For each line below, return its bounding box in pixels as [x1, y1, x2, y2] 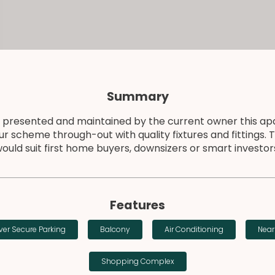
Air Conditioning [164, 224, 223, 234]
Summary [106, 88, 169, 105]
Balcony [99, 224, 130, 234]
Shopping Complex [101, 256, 174, 266]
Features [110, 197, 165, 214]
